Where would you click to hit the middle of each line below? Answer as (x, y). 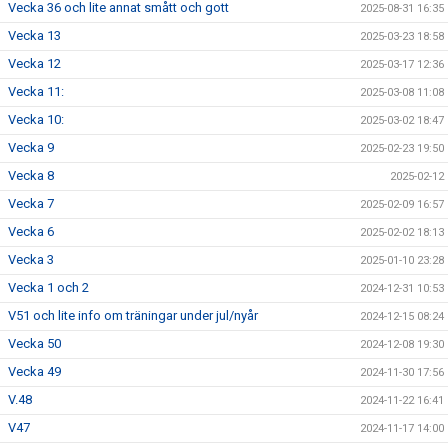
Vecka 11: (36, 91)
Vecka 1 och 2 (48, 287)
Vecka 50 (34, 343)
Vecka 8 (31, 175)
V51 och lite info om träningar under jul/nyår (133, 315)
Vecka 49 (34, 371)
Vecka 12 (34, 63)
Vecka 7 (31, 203)
